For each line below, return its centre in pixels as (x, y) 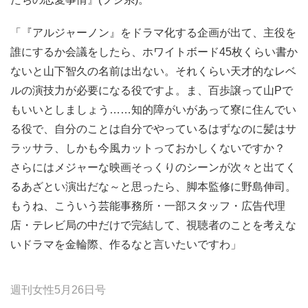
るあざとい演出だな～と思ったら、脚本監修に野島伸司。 (153, 186)
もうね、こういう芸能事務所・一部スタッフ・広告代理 (148, 206)
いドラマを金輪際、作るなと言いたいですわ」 (126, 244)
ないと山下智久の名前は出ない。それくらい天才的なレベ (153, 71)
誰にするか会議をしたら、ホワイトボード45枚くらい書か (154, 52)
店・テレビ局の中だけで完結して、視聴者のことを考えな (153, 225)
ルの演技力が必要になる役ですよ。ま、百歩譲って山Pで (152, 90)
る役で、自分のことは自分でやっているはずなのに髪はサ (153, 129)
